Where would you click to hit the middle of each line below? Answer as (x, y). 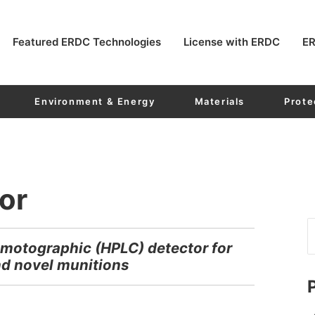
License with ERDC (232, 41)
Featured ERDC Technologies (87, 41)
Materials (219, 101)
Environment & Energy (95, 101)
